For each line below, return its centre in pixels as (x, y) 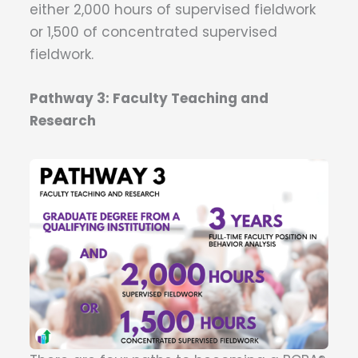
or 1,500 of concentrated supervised (153, 32)
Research (63, 121)
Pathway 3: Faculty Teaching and (149, 99)
